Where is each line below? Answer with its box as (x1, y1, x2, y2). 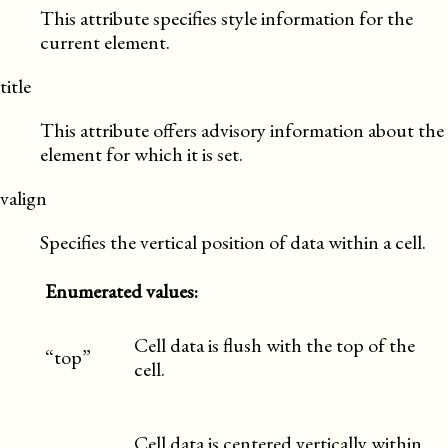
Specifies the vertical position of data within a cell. (40, 229, 426, 255)
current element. (40, 29, 170, 55)
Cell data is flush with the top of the (134, 332, 415, 358)
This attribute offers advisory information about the (40, 117, 444, 143)
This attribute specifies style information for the (40, 5, 413, 31)
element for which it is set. (40, 141, 243, 167)
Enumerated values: (45, 278, 198, 304)
